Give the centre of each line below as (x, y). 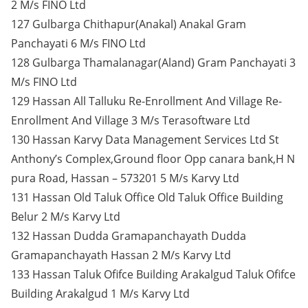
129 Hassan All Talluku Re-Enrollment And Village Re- (146, 101)
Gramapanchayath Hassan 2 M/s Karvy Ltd (121, 255)
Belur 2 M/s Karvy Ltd (66, 217)
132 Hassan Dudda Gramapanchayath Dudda (129, 236)
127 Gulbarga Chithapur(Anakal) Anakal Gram (129, 24)
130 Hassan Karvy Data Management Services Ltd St (145, 140)
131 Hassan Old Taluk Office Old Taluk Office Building (147, 197)
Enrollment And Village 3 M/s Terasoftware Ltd (131, 120)
